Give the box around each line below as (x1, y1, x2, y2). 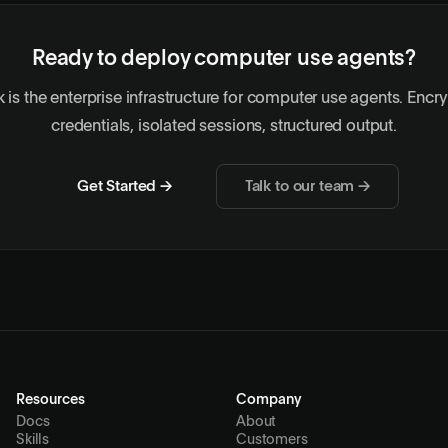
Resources (16, 393, 85, 407)
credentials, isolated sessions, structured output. (51, 118, 397, 134)
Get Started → (77, 179, 172, 194)
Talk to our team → (244, 179, 370, 194)
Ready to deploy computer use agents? (31, 48, 417, 69)
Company (236, 393, 302, 407)
